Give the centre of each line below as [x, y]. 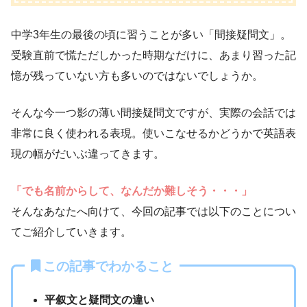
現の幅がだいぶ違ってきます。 [88, 153]
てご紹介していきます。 [71, 232]
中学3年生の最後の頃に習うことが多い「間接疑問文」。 [151, 34]
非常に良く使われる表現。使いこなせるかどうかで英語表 [153, 133]
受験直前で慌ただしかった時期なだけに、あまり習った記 [153, 55]
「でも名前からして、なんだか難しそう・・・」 [132, 191]
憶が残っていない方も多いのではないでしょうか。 [137, 75]
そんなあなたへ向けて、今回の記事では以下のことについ [153, 211]
